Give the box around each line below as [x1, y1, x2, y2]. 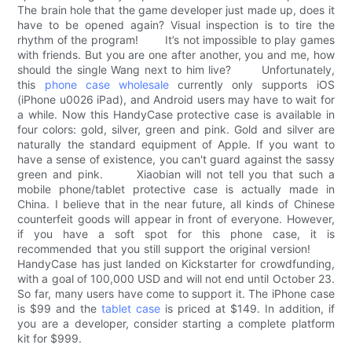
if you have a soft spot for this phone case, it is [17, 227, 335, 241]
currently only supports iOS [168, 78, 335, 92]
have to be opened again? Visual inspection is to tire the [17, 18, 335, 32]
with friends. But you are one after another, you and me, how [17, 48, 335, 62]
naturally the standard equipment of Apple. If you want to [17, 137, 335, 152]
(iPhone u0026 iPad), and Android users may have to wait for [17, 93, 335, 107]
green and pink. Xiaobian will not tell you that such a [17, 167, 335, 181]
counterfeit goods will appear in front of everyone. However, [17, 212, 335, 226]
